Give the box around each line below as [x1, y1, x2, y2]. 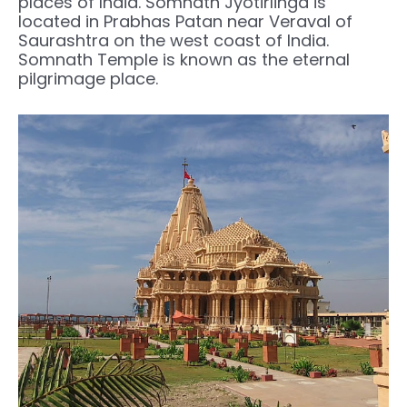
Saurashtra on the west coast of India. [18, 28, 329, 52]
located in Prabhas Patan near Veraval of [18, 9, 352, 33]
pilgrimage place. [18, 66, 158, 90]
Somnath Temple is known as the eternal [18, 47, 350, 71]
